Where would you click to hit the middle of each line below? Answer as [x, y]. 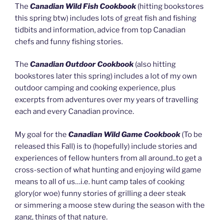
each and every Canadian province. [75, 112]
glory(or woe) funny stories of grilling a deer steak [100, 193]
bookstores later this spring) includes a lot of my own [106, 76]
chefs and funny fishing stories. [69, 41]
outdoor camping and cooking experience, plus [95, 88]
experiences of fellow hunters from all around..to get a [108, 158]
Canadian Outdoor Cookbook [82, 65]
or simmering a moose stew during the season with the [110, 205]
